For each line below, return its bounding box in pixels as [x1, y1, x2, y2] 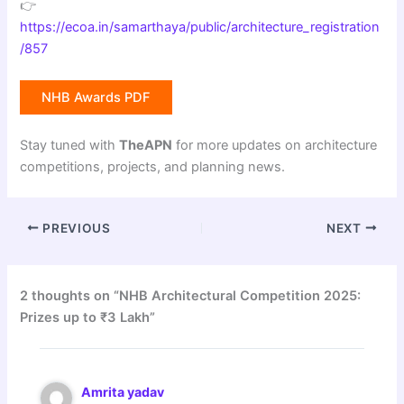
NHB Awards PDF [41, 89, 151, 106]
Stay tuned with [20, 137, 120, 154]
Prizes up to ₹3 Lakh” [20, 308, 156, 326]
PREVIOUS [39, 220, 111, 235]
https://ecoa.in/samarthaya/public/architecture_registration [20, 18, 381, 35]
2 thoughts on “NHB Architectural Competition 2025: [20, 287, 362, 304]
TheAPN [119, 137, 173, 154]
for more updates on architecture [172, 137, 378, 154]
